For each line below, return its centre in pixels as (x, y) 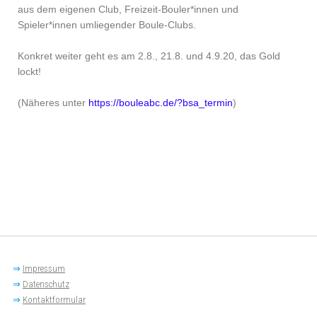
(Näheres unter (53, 102)
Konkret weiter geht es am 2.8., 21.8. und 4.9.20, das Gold (149, 56)
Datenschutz (46, 284)
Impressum (44, 268)
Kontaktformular (54, 299)
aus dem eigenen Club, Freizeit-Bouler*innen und (128, 9)
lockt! (29, 71)
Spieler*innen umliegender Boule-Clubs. (107, 24)
